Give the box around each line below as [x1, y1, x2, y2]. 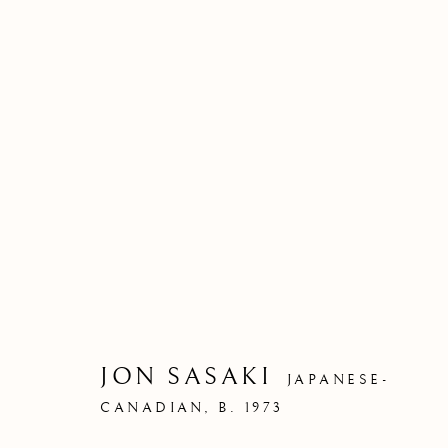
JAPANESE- [286, 371, 390, 388]
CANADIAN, [100, 399, 220, 416]
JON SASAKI [100, 362, 273, 391]
